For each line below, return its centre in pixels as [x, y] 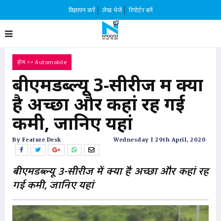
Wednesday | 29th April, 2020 [160, 140]
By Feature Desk [37, 140]
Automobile [51, 62]
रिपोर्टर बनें [141, 10]
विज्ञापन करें [82, 10]
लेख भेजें [112, 10]
